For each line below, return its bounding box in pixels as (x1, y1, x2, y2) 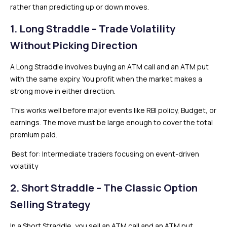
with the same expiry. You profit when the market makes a (10, 73, 202, 84)
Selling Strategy (10, 197, 90, 211)
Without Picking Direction (10, 38, 137, 52)
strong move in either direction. (10, 86, 116, 96)
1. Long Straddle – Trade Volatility (10, 21, 175, 35)
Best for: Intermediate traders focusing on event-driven (10, 148, 199, 159)
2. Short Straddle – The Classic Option (10, 180, 198, 195)
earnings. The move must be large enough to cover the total (10, 117, 213, 127)
